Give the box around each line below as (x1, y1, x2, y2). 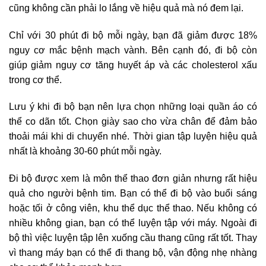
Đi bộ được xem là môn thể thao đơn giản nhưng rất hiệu (9, 173, 257, 184)
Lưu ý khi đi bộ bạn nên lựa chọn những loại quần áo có (9, 102, 257, 112)
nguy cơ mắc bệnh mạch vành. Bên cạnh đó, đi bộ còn (9, 45, 257, 55)
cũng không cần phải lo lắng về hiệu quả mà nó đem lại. (9, 2, 243, 13)
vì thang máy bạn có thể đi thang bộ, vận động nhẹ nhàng (9, 248, 257, 258)
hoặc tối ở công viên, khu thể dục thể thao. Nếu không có (9, 203, 257, 214)
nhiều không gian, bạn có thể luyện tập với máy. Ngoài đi (9, 218, 257, 229)
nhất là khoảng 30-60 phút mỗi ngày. (9, 146, 161, 157)
